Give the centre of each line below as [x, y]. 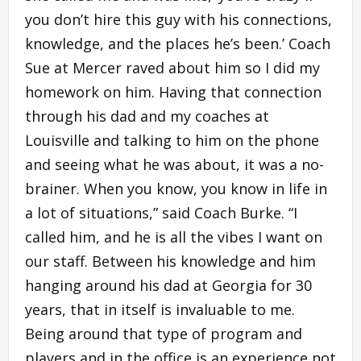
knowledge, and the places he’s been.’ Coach [178, 44]
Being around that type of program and [164, 334]
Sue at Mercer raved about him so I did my [172, 68]
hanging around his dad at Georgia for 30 [168, 286]
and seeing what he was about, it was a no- [174, 165]
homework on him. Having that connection [173, 92]
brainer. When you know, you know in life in [176, 189]
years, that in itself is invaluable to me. [160, 310]
